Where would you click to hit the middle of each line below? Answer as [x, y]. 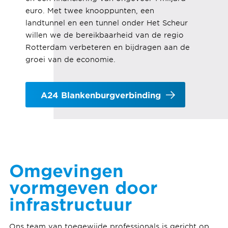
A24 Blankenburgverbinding [101, 94]
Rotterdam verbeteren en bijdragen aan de [107, 47]
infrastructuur [70, 204]
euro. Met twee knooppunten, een [90, 10]
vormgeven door [83, 187]
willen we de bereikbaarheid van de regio [104, 35]
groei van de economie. [70, 59]
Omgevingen [66, 170]
